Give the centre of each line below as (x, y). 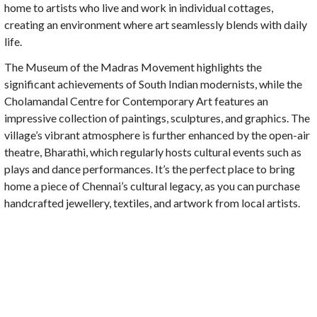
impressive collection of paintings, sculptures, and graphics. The (157, 118)
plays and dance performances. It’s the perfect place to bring (150, 169)
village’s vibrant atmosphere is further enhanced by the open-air (157, 135)
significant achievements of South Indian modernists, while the (154, 84)
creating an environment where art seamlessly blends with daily (156, 25)
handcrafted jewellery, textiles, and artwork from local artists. (152, 203)
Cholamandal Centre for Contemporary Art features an (137, 101)
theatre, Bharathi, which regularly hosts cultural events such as (153, 152)
